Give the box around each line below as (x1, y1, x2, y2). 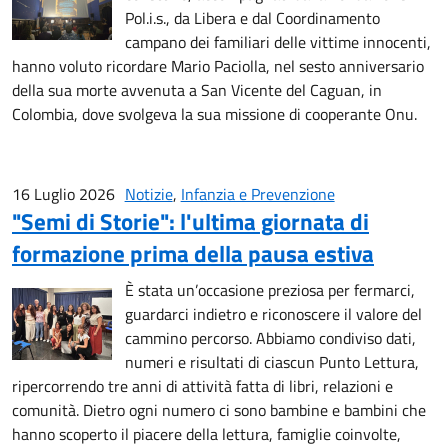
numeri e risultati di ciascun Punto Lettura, (124, 349, 419, 374)
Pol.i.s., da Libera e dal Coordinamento (124, 5, 380, 30)
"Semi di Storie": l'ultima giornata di (12, 203, 369, 239)
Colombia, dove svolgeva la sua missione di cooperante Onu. (12, 101, 417, 126)
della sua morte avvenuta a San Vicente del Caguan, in (12, 77, 382, 102)
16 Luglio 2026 (12, 181, 115, 206)
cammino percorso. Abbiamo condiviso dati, (124, 325, 416, 350)
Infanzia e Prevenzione (180, 181, 335, 206)
